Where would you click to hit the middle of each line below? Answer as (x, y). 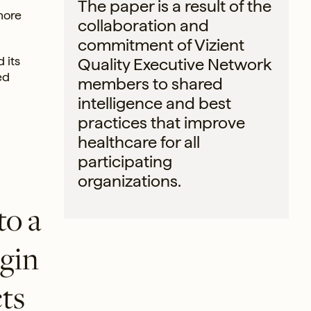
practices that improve (161, 122)
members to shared (150, 83)
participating (125, 161)
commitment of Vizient (161, 44)
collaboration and (143, 25)
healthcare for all (139, 142)
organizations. (129, 180)
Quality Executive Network (175, 64)
